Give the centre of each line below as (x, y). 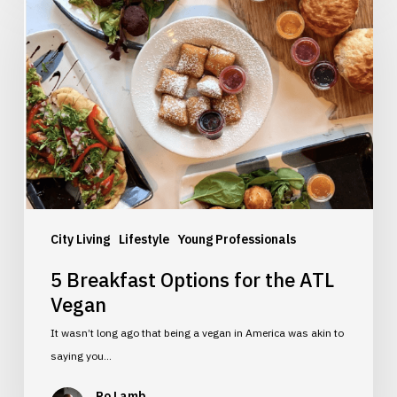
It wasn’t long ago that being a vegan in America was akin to (197, 332)
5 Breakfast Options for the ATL (192, 279)
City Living (80, 239)
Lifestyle (144, 239)
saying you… (81, 355)
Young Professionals (237, 239)
